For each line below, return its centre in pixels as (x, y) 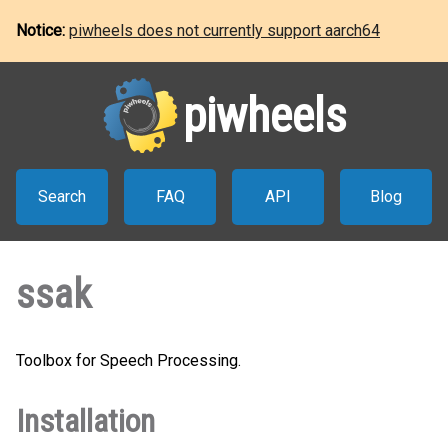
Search (62, 196)
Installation (85, 421)
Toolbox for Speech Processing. (128, 360)
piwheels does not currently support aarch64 (224, 30)
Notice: (42, 30)
